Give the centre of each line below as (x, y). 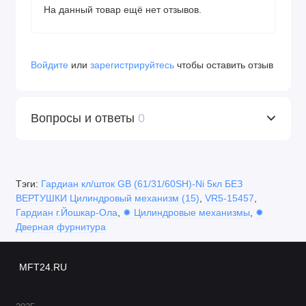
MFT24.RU (43, 267)
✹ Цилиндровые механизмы (186, 212)
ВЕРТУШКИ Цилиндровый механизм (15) (107, 198)
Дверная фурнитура (60, 226)
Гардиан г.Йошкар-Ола (66, 212)
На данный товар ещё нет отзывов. (123, 10)
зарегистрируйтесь (132, 65)
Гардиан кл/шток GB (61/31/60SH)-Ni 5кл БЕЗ (141, 183)
